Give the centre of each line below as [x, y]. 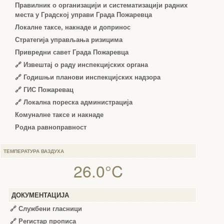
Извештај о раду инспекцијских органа [86, 65]
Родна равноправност [51, 127]
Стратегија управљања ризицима [69, 40]
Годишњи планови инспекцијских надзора [92, 77]
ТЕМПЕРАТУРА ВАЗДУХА [34, 151]
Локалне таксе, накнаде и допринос [73, 27]
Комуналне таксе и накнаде [59, 115]
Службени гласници [50, 209]
